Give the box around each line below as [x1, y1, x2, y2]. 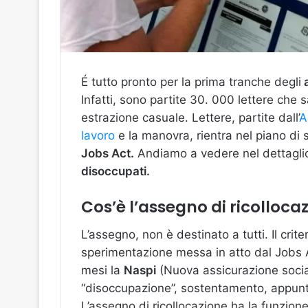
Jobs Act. [81, 146, 134, 160]
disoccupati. [81, 164, 150, 178]
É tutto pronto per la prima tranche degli [81, 75, 301, 89]
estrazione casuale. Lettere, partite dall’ [81, 111, 299, 124]
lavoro [81, 129, 118, 142]
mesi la [81, 263, 124, 277]
